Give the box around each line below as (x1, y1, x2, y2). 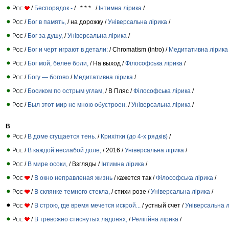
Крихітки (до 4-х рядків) (101, 132, 168, 140)
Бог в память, (28, 18, 66, 26)
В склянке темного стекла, (34, 188, 110, 195)
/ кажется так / (112, 174, 156, 181)
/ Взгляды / (67, 160, 101, 168)
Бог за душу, (28, 32, 63, 39)
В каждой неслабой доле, (28, 146, 101, 154)
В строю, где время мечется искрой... (34, 201, 141, 209)
